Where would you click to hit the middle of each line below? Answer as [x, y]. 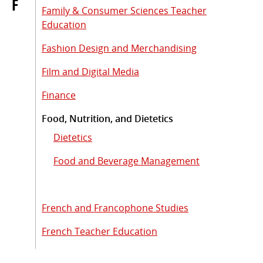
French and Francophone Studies [115, 208]
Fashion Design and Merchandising [119, 48]
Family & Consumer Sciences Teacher [124, 10]
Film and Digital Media [90, 71]
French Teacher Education [100, 231]
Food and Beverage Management [127, 161]
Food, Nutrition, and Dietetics [107, 118]
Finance [59, 95]
